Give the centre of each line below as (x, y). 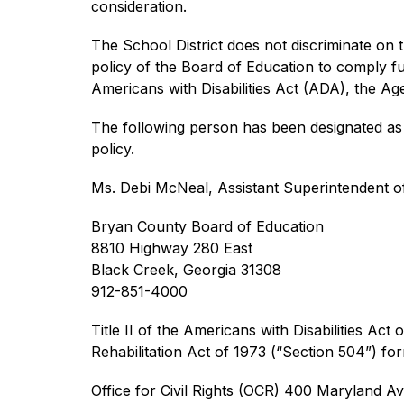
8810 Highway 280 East (171, 248)
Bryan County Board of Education (207, 226)
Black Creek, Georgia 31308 (186, 270)
